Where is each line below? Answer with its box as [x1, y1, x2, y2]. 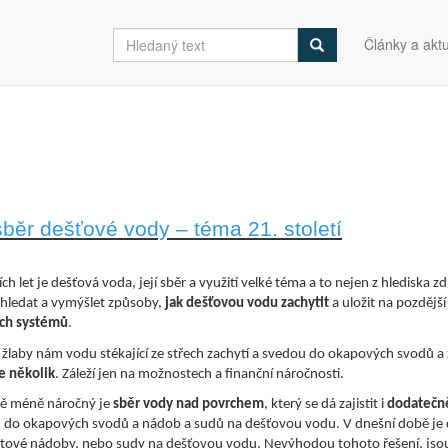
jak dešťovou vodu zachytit [165, 296, 329, 311]
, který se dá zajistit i [264, 397, 387, 413]
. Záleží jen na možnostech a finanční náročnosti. [55, 366, 344, 382]
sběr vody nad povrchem [113, 397, 264, 413]
